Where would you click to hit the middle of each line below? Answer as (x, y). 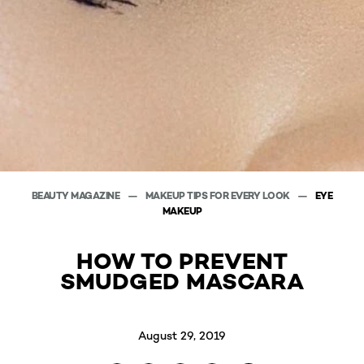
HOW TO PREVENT (182, 260)
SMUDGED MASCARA (182, 281)
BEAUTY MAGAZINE (76, 195)
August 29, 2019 (182, 335)
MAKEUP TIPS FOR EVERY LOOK (218, 195)
